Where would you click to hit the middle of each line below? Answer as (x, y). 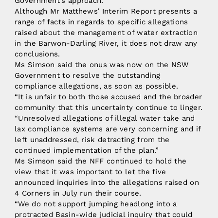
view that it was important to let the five (91, 172)
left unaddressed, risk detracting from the (92, 139)
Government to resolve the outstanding (88, 75)
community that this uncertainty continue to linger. (109, 107)
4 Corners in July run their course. (78, 193)
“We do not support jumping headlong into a (96, 204)
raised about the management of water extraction (106, 32)
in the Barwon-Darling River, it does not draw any (106, 43)
